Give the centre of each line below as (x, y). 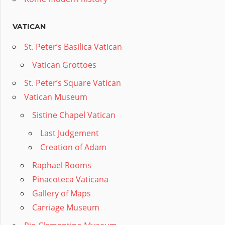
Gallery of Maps (62, 194)
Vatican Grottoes (64, 65)
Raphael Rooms (62, 165)
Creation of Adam (73, 147)
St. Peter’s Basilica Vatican (73, 47)
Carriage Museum (66, 208)
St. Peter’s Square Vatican (73, 83)
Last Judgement (70, 133)
